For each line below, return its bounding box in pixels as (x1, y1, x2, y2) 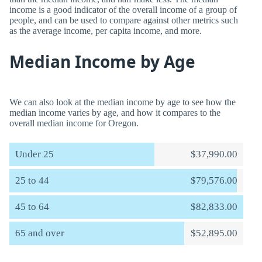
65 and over (15, 227, 64, 239)
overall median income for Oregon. (9, 118, 139, 128)
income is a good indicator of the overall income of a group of (9, 5, 237, 15)
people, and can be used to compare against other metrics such (9, 15, 238, 25)
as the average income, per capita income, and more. (9, 26, 202, 36)
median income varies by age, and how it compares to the (9, 108, 220, 118)
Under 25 (15, 149, 54, 160)
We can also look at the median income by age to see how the (9, 97, 236, 107)
